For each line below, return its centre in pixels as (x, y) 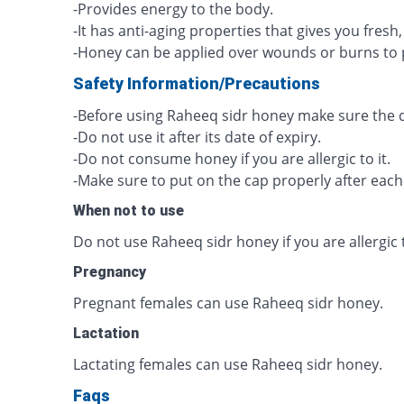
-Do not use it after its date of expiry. (197, 137)
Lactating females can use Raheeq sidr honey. (228, 364)
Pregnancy (110, 272)
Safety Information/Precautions (197, 83)
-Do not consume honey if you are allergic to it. (232, 159)
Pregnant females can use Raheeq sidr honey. (229, 303)
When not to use (129, 211)
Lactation (106, 333)
